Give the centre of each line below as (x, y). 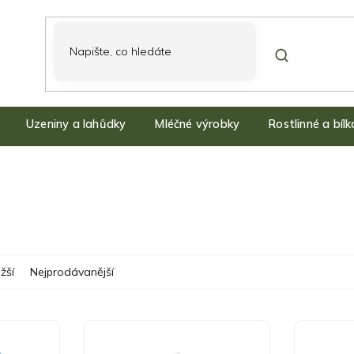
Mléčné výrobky (197, 124)
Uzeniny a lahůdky (76, 124)
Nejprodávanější (72, 272)
